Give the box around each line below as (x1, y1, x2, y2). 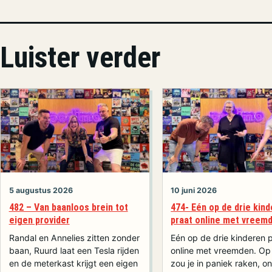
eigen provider (8, 214, 70, 226)
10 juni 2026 (171, 185, 217, 195)
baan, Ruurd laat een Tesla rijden (8, 245, 139, 256)
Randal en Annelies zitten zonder (8, 232, 140, 243)
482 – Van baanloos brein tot (8, 202, 128, 214)
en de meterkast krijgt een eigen (8, 257, 138, 268)
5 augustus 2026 (8, 185, 73, 195)
